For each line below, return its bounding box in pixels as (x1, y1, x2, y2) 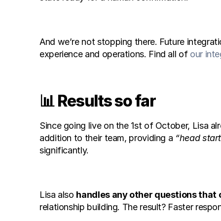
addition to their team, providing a (39, 133, 176, 143)
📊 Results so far (39, 91, 156, 110)
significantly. (39, 145, 89, 155)
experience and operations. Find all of (39, 49, 190, 59)
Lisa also (39, 189, 76, 200)
